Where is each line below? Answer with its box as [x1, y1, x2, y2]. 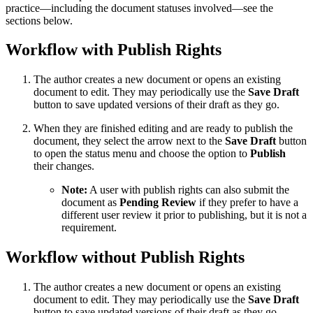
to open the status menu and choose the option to [34, 147, 250, 160]
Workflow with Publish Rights [6, 41, 221, 59]
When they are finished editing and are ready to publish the [34, 122, 293, 135]
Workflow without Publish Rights [6, 248, 245, 267]
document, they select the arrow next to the [34, 135, 225, 147]
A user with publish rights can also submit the [87, 184, 289, 196]
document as [61, 196, 119, 209]
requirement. [61, 221, 117, 234]
